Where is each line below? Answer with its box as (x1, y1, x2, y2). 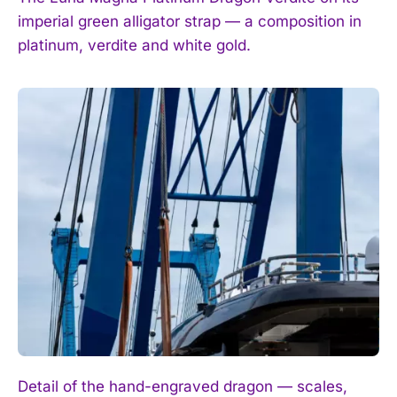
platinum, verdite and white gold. (18, 36, 251, 55)
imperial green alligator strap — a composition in (18, 12, 362, 31)
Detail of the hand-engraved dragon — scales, (18, 377, 347, 395)
